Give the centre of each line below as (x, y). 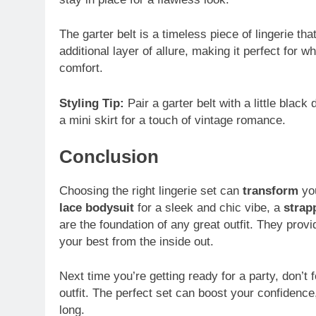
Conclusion (109, 157)
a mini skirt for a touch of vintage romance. (172, 120)
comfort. (81, 68)
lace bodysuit (97, 207)
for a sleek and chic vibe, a (209, 207)
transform (271, 190)
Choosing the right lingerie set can (151, 190)
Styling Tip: (93, 103)
